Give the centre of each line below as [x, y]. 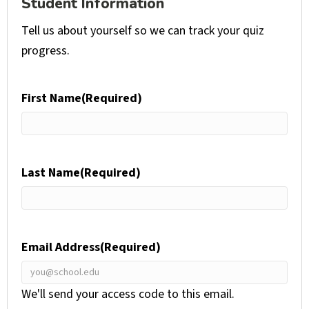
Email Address [61, 248]
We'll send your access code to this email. [128, 295]
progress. [46, 51]
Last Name [51, 173]
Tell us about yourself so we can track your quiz [143, 31]
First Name [51, 99]
